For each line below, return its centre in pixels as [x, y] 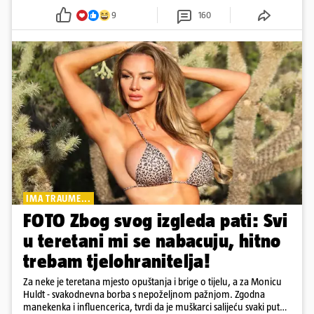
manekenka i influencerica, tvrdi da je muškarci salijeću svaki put [151, 306]
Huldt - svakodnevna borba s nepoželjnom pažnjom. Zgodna [144, 294]
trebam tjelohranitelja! [117, 261]
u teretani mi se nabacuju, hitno [152, 240]
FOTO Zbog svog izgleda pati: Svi [156, 220]
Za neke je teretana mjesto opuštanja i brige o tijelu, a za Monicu [152, 281]
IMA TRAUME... [59, 198]
